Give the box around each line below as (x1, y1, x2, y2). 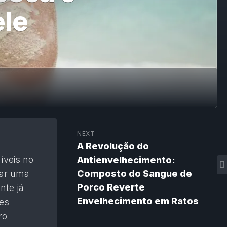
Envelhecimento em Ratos (77, 196, 199, 206)
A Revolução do (77, 141, 149, 152)
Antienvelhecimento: (77, 155, 175, 165)
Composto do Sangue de (77, 168, 192, 179)
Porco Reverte (77, 182, 145, 193)
